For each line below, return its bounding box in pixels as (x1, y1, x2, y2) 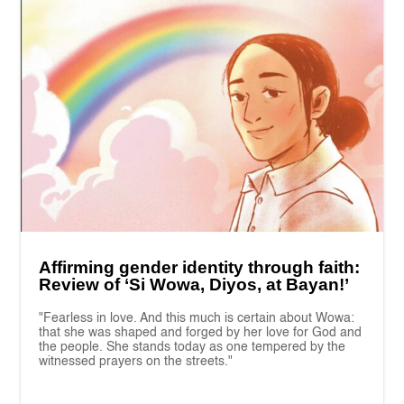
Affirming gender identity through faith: (39, 258, 361, 278)
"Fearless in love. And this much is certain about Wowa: (39, 312, 355, 326)
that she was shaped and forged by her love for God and (39, 326, 363, 340)
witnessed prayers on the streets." (39, 355, 234, 369)
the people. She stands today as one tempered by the (39, 341, 346, 354)
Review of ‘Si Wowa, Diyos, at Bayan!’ (39, 275, 350, 295)
